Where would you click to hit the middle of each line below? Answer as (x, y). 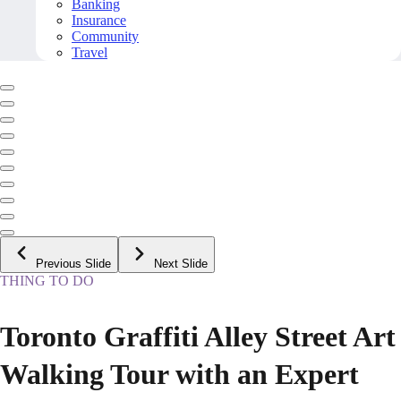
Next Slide (181, 264)
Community (105, 37)
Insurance (99, 21)
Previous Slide (73, 264)
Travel (90, 53)
